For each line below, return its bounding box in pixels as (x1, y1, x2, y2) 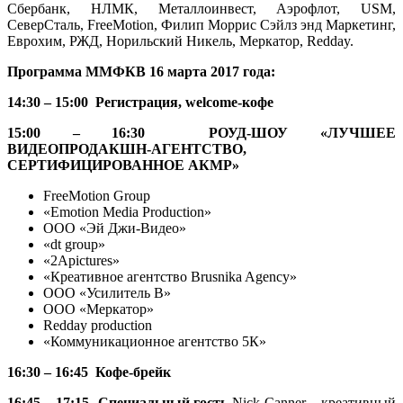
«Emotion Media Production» (43, 203, 211, 219)
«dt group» (43, 236, 105, 252)
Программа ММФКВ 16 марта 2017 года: (7, 63, 275, 79)
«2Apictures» (43, 252, 120, 268)
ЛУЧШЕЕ (327, 124, 396, 140)
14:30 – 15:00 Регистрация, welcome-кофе (7, 94, 273, 110)
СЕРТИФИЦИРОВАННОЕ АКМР (7, 157, 232, 173)
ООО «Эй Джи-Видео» (43, 219, 186, 236)
